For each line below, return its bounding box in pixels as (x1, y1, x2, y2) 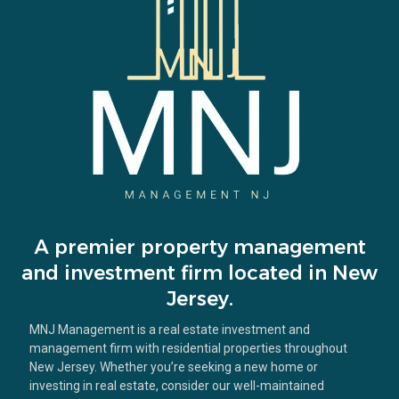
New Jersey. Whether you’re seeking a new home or (29, 359, 318, 374)
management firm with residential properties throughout (29, 340, 347, 355)
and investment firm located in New (21, 260, 378, 285)
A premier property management (33, 234, 366, 259)
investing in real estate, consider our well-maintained (29, 378, 324, 393)
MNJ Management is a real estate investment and (29, 322, 310, 337)
